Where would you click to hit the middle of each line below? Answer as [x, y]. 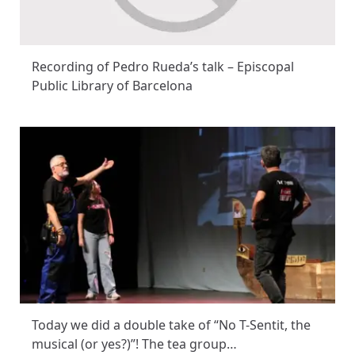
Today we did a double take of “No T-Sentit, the [171, 325]
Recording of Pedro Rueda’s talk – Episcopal [163, 67]
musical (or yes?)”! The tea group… [134, 344]
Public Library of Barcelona [112, 86]
